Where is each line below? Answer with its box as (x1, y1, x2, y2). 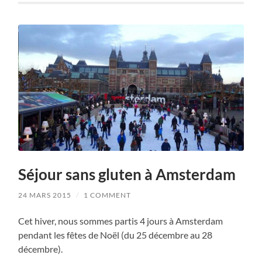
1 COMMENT (84, 190, 132, 199)
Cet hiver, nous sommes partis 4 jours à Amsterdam (18, 215, 223, 226)
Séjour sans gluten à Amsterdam (18, 164, 236, 184)
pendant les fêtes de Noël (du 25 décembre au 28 (18, 229, 213, 240)
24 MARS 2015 (18, 190, 72, 199)
